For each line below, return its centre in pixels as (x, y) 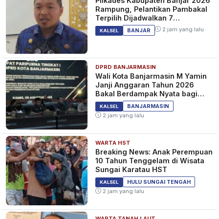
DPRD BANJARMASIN (126, 67)
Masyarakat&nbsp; (128, 102)
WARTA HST (113, 142)
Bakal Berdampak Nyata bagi (147, 93)
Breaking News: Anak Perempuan (154, 152)
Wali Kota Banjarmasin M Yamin (151, 76)
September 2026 (125, 26)
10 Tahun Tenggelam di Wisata (150, 160)
